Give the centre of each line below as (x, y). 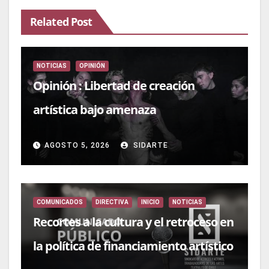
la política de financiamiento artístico (133, 246)
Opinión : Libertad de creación (114, 86)
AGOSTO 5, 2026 (77, 145)
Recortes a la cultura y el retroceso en (133, 222)
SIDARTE (150, 145)
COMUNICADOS (60, 202)
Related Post (61, 21)
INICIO (150, 202)
